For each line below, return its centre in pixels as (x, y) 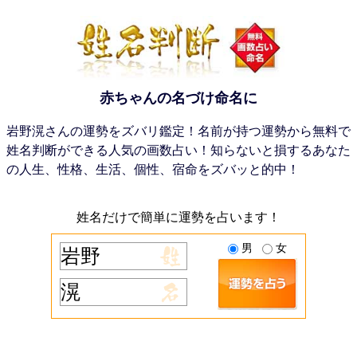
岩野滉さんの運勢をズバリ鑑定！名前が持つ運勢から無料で (178, 131)
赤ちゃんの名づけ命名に (178, 98)
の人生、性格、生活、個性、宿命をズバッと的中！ (153, 169)
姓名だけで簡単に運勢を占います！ (178, 217)
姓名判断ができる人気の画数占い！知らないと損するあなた (178, 150)
